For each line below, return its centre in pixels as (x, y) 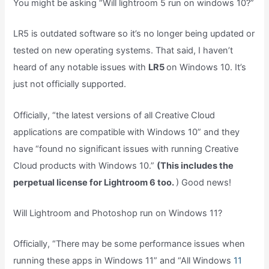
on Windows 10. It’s (207, 68)
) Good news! (204, 182)
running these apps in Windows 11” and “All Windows (124, 261)
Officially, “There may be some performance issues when (129, 244)
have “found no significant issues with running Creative (126, 149)
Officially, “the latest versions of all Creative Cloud (114, 115)
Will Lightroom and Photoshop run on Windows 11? (118, 213)
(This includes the (195, 165)
